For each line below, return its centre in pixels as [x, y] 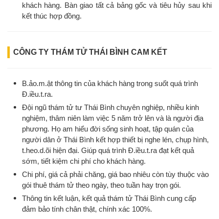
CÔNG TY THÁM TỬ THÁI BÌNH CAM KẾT [90, 52]
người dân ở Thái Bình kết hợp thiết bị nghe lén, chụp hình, [115, 140]
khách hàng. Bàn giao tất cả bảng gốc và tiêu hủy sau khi [117, 5]
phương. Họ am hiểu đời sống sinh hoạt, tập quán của [108, 129]
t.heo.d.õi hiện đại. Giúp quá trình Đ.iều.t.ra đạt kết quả [108, 151]
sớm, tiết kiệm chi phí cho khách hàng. [84, 161]
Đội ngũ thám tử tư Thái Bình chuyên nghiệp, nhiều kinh [110, 108]
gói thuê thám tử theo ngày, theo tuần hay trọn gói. [101, 185]
